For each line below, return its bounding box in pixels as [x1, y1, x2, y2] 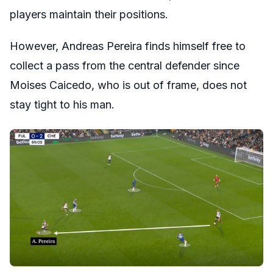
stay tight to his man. [10, 98, 115, 112]
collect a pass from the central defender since [10, 59, 239, 73]
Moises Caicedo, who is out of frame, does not [10, 79, 247, 92]
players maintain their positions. [10, 8, 168, 21]
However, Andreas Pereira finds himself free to [10, 40, 246, 53]
